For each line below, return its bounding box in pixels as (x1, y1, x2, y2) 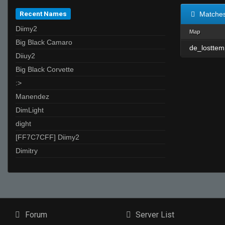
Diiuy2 (16, 52, 35, 60)
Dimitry (16, 147, 38, 155)
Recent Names (20, 10, 67, 18)
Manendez (16, 92, 49, 100)
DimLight (16, 106, 44, 114)
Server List (134, 210, 175, 219)
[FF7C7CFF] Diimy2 (16, 133, 79, 141)
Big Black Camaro (16, 38, 72, 46)
